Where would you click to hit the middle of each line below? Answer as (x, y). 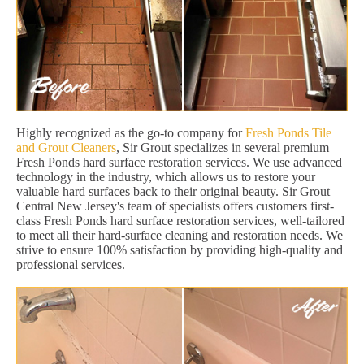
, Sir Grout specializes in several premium (223, 148)
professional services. (71, 265)
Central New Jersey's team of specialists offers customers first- (175, 206)
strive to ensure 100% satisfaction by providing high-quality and (180, 250)
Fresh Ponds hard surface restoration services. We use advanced (179, 162)
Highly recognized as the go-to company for (131, 133)
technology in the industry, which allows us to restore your (166, 177)
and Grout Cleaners (66, 148)
